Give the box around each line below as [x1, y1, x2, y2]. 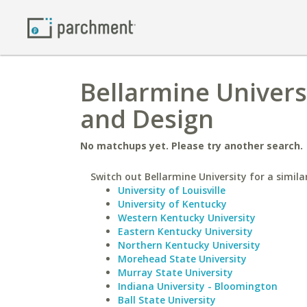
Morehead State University [118, 252, 247, 265]
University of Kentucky [118, 197, 227, 210]
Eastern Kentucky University [118, 225, 253, 238]
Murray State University [118, 266, 233, 279]
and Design [80, 102, 214, 136]
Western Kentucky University [118, 211, 256, 224]
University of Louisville [118, 184, 225, 197]
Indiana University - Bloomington [118, 280, 278, 293]
